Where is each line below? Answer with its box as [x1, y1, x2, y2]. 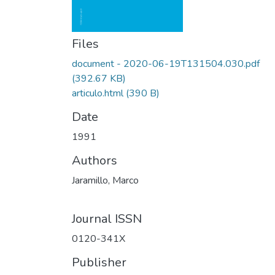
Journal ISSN [72, 211, 142, 227]
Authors [72, 152, 117, 169]
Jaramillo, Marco [72, 174, 139, 187]
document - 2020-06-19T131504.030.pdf [72, 57, 260, 71]
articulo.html [72, 87, 123, 100]
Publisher [72, 254, 126, 271]
